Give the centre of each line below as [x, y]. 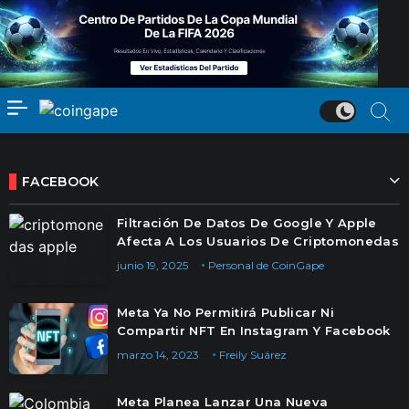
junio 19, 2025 [152, 265]
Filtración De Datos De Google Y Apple [247, 223]
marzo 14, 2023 [158, 355]
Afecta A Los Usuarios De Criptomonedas [258, 241]
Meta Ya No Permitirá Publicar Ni [225, 312]
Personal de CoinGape [266, 265]
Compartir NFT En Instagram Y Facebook [254, 330]
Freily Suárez [253, 355]
